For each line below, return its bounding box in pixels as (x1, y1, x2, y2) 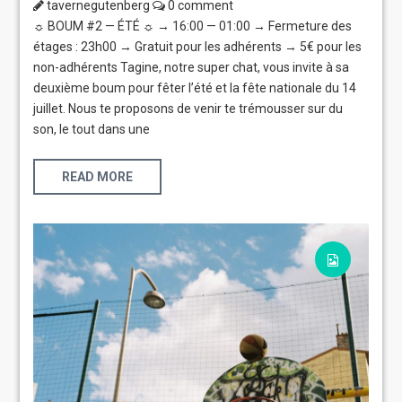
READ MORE (62, 169, 134, 184)
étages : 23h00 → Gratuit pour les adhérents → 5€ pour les (33, 39, 363, 54)
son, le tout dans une (33, 121, 151, 136)
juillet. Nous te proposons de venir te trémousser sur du (33, 100, 344, 116)
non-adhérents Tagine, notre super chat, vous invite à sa (33, 59, 350, 74)
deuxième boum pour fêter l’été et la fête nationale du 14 (33, 80, 357, 95)
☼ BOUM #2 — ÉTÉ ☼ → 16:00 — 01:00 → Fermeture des (33, 18, 353, 33)
